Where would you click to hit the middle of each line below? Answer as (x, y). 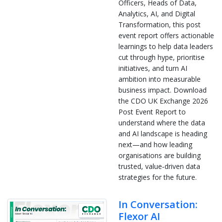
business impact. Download (163, 90)
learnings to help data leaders (166, 46)
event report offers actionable (166, 35)
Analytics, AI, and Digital (157, 13)
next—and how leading (155, 144)
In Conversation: (158, 204)
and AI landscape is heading (163, 133)
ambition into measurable (160, 79)
